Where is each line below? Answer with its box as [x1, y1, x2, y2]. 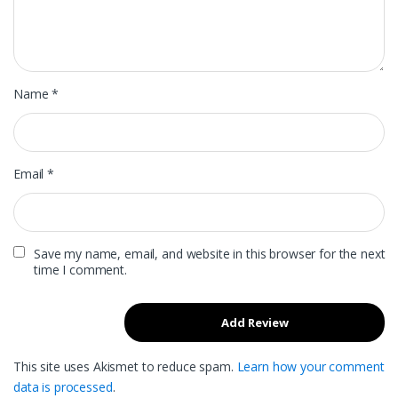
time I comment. [34, 261, 127, 279]
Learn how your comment [236, 358, 385, 376]
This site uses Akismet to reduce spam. [13, 358, 237, 376]
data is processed [13, 378, 113, 396]
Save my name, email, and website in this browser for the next [34, 245, 386, 263]
